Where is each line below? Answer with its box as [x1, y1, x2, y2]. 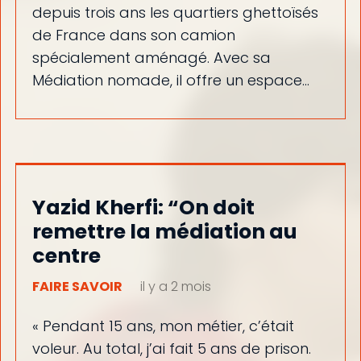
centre [31, 241, 101, 270]
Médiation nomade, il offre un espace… [31, 70, 309, 91]
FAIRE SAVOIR [31, 276, 122, 296]
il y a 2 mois [139, 276, 211, 296]
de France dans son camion [31, 25, 235, 46]
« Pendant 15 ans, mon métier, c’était [31, 316, 294, 337]
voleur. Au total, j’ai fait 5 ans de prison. [31, 338, 311, 359]
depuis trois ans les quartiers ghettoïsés [31, 2, 318, 23]
